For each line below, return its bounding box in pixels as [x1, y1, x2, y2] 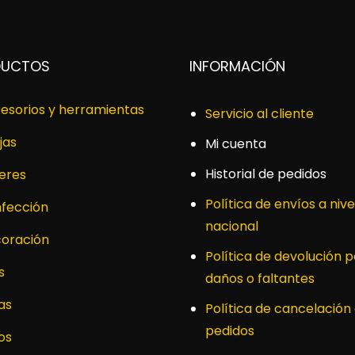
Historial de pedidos [205, 165, 326, 183]
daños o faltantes [205, 269, 315, 288]
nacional [205, 217, 258, 235]
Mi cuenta [205, 135, 266, 153]
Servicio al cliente [205, 105, 314, 123]
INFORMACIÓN [189, 56, 285, 76]
